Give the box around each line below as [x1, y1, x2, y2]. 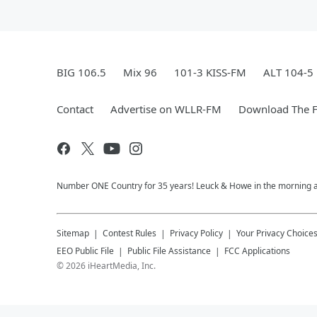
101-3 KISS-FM [174, 65, 246, 79]
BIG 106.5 [57, 65, 106, 79]
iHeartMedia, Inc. [88, 260, 156, 272]
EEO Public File [57, 245, 114, 257]
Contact [57, 102, 93, 116]
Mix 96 [123, 65, 157, 79]
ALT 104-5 [263, 65, 313, 79]
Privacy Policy [170, 227, 223, 239]
